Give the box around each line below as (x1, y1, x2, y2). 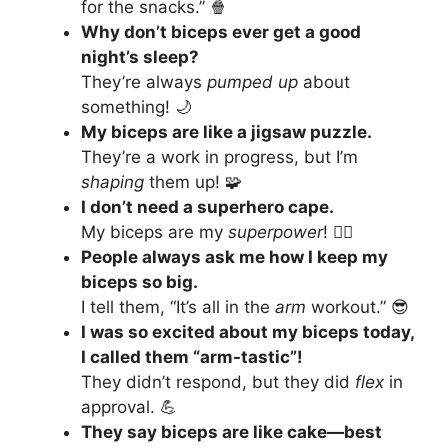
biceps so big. (81, 272, 198, 293)
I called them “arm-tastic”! (81, 347, 303, 368)
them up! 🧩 (144, 172, 242, 193)
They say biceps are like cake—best (81, 422, 382, 443)
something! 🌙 (81, 97, 192, 118)
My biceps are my (81, 222, 228, 243)
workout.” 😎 (306, 297, 409, 318)
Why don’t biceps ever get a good (81, 22, 361, 43)
